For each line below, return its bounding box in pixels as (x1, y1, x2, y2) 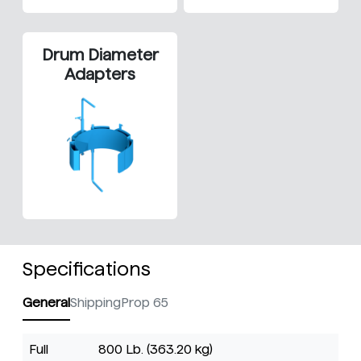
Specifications (23, 259, 151, 280)
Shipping (70, 296, 121, 310)
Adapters (64, 65, 135, 84)
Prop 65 (121, 296, 168, 310)
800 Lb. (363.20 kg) (98, 342, 213, 357)
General (23, 296, 70, 310)
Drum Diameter (41, 46, 159, 64)
